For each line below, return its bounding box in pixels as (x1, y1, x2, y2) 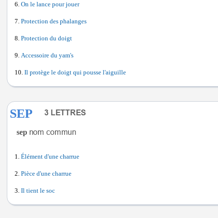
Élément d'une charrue (21, 153, 79, 160)
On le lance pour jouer (21, 1, 79, 8)
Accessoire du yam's (21, 52, 73, 59)
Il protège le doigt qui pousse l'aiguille (24, 69, 126, 76)
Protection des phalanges (21, 18, 87, 25)
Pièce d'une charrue (21, 170, 72, 177)
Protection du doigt (21, 35, 72, 42)
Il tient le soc (21, 187, 55, 194)
